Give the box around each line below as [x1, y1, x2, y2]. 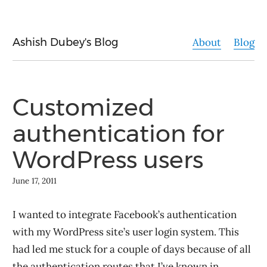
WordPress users [13, 145, 203, 174]
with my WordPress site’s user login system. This [13, 225, 239, 238]
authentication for [13, 119, 224, 148]
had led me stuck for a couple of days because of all [13, 243, 251, 256]
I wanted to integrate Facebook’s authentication [13, 208, 237, 221]
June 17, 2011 [13, 176, 57, 186]
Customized [13, 92, 154, 122]
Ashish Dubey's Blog [13, 36, 118, 49]
